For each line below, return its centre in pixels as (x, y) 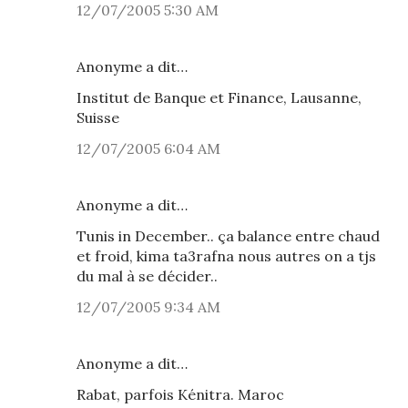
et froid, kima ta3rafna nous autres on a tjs (226, 256)
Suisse (98, 117)
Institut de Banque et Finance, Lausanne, (219, 97)
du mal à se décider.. (147, 276)
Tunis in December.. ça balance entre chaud (228, 236)
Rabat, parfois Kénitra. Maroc (180, 394)
